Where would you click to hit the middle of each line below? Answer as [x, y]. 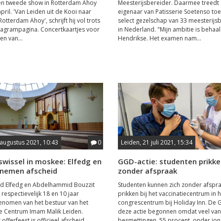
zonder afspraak [147, 170]
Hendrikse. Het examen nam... [159, 38]
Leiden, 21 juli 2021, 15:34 [156, 142]
